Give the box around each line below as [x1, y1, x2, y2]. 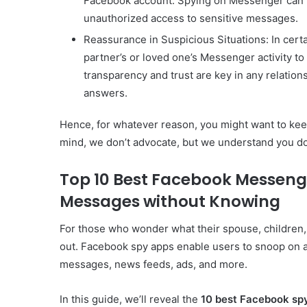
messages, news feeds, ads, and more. [60, 258, 247, 271]
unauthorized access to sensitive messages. [84, 11, 298, 25]
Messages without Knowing [60, 190, 280, 212]
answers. [84, 86, 127, 99]
